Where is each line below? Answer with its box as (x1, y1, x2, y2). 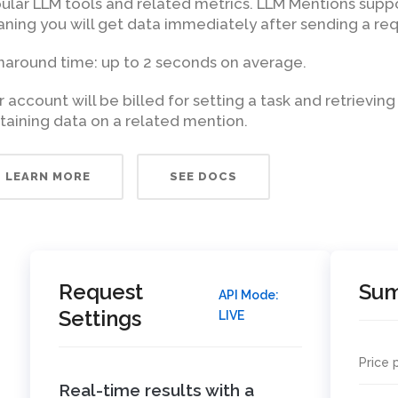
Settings (58, 306, 141, 331)
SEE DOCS (170, 170, 237, 183)
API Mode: (219, 288, 280, 302)
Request (58, 279, 143, 305)
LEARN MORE (5, 170, 91, 183)
